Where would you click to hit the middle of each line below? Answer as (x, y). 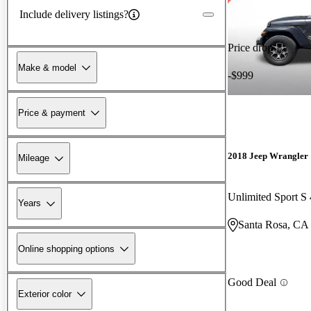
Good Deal (252, 283)
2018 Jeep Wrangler (268, 156)
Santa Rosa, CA (274, 225)
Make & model (47, 67)
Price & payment (52, 112)
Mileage (34, 158)
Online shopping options (66, 249)
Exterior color (45, 294)
